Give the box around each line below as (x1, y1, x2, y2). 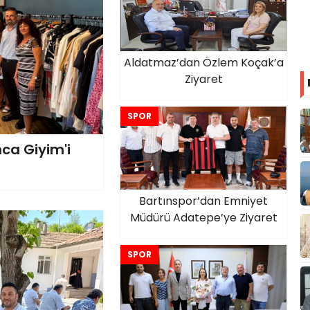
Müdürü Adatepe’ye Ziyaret (129, 210, 277, 226)
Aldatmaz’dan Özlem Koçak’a (123, 55, 284, 71)
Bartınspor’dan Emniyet (139, 193, 268, 209)
